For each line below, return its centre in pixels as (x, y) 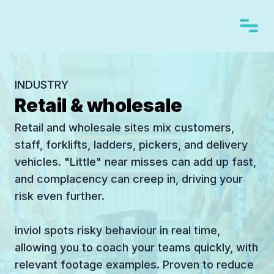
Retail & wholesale (98, 106)
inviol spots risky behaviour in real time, (117, 231)
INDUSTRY (42, 84)
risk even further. (60, 196)
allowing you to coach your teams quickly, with (136, 248)
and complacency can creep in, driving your (129, 179)
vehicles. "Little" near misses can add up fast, (135, 162)
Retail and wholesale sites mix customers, (124, 128)
